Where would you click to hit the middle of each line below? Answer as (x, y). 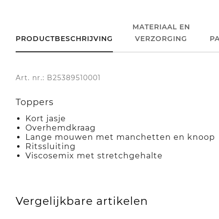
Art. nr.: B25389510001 (58, 77)
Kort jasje (46, 118)
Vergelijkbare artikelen (82, 201)
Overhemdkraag (61, 128)
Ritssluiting (51, 146)
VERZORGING (161, 38)
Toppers (35, 102)
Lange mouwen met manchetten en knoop (120, 137)
